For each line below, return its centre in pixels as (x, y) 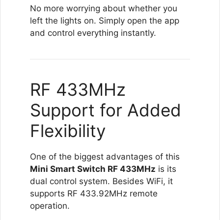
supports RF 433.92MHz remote (94, 193)
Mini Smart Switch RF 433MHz (93, 169)
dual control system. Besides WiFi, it (101, 181)
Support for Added (106, 110)
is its (166, 169)
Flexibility (68, 130)
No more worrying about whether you (104, 8)
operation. (50, 206)
